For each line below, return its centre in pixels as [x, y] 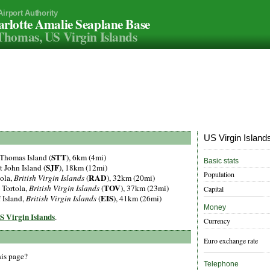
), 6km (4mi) [86, 158]
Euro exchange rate [231, 241]
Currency [217, 221]
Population [219, 174]
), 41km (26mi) [137, 199]
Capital [214, 189]
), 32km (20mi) [131, 178]
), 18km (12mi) [83, 168]
